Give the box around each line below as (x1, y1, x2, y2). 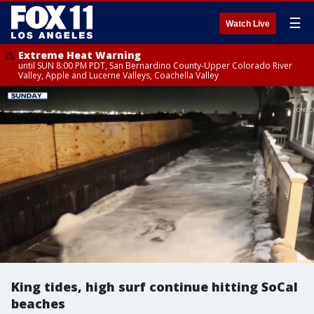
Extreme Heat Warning (18, 48, 141, 62)
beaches (11, 295, 65, 312)
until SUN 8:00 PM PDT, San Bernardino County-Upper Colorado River (18, 60, 292, 71)
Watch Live (226, 19, 270, 29)
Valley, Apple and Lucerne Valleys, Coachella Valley (18, 69, 219, 81)
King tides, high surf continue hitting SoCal (11, 278, 298, 295)
